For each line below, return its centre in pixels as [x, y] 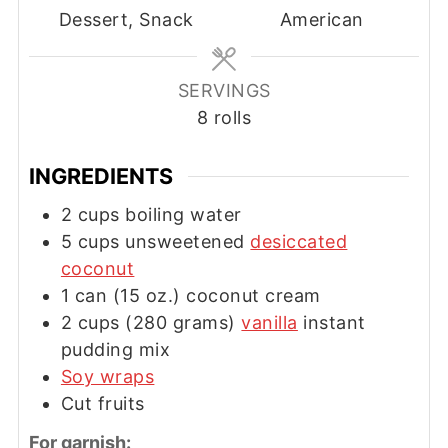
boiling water [183, 214]
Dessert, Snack [126, 20]
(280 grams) [183, 322]
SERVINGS [224, 91]
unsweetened [188, 241]
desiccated [299, 241]
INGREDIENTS [100, 176]
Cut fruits [102, 403]
